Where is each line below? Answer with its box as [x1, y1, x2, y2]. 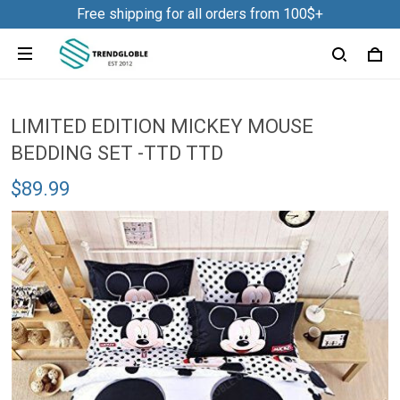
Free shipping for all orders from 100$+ [77, 5, 323, 22]
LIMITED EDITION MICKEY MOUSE [11, 115, 313, 137]
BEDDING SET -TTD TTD [11, 142, 223, 164]
